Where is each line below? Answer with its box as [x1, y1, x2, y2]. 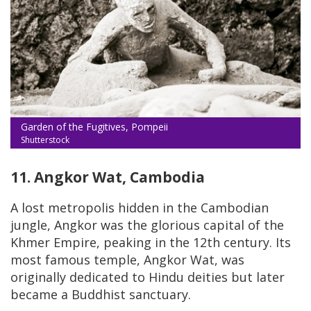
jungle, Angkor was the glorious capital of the [10, 217, 284, 234]
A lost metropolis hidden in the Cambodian [10, 199, 269, 217]
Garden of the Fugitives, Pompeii [21, 120, 168, 134]
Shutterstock [21, 134, 69, 146]
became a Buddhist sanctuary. [10, 286, 191, 303]
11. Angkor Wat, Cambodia [10, 167, 205, 187]
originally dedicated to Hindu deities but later [10, 269, 285, 286]
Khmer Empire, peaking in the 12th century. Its [10, 234, 291, 251]
